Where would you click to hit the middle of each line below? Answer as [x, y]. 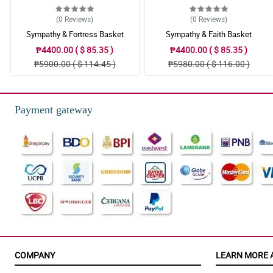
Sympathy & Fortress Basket [75, 34]
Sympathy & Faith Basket [209, 34]
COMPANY [35, 255]
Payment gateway [54, 110]
